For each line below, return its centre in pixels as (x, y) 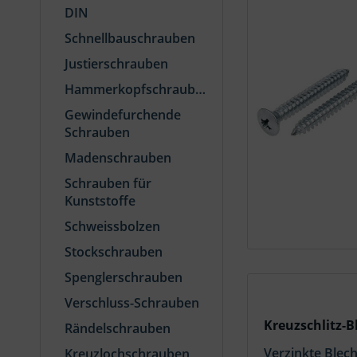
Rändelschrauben (118, 328)
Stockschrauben (114, 252)
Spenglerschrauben (124, 277)
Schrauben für (108, 183)
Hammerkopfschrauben (200, 89)
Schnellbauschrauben (130, 38)
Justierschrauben (116, 64)
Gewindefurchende (123, 115)
